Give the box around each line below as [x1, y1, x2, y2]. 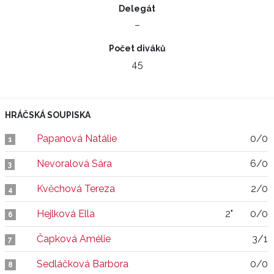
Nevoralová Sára [37, 158, 112, 169]
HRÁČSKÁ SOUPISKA [5, 110, 91, 120]
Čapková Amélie [37, 233, 111, 245]
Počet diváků [108, 43, 166, 53]
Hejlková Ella [37, 208, 95, 220]
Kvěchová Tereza [37, 183, 115, 194]
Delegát [119, 4, 155, 13]
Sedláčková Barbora [37, 258, 128, 270]
